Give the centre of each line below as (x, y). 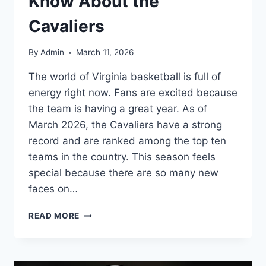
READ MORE (54, 216)
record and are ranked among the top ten (127, 141)
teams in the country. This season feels (122, 157)
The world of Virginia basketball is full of (125, 77)
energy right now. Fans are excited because (133, 93)
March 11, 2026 (105, 53)
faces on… (53, 189)
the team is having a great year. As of (118, 109)
